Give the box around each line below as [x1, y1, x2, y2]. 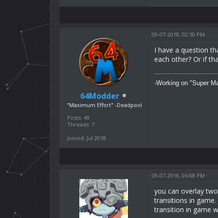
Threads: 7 [67, 120, 94, 128]
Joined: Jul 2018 [67, 134, 106, 142]
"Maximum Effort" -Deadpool [67, 101, 142, 109]
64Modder [80, 90, 119, 101]
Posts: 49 [67, 113, 90, 121]
